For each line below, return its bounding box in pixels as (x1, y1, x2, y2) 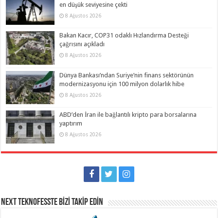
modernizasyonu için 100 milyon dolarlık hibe (59, 80, 185, 88)
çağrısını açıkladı (59, 40, 105, 48)
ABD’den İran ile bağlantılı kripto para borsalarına (59, 110, 197, 118)
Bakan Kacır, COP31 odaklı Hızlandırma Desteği (59, 32, 189, 39)
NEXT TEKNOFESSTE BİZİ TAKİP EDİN (1, 197, 104, 207)
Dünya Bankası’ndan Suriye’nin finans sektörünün (59, 71, 194, 79)
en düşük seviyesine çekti (59, 1, 128, 9)
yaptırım (59, 119, 83, 127)
